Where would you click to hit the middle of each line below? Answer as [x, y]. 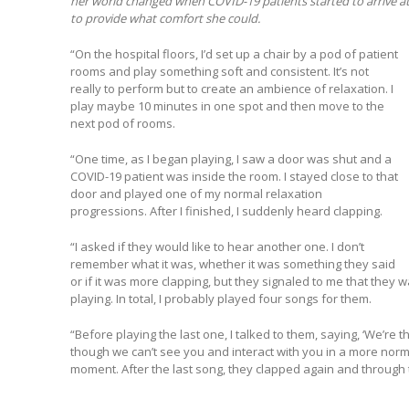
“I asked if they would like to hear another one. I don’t [217, 247]
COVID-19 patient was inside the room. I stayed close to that [234, 177]
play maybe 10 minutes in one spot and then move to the [227, 106]
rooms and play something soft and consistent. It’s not [219, 72]
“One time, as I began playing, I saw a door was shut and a [231, 159]
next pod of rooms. [122, 124]
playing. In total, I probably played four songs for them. [220, 299]
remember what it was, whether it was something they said [232, 264]
